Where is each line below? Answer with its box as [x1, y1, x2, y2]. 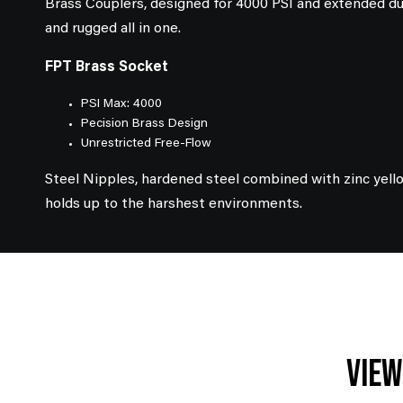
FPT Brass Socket [45, 60, 168, 76]
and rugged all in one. [45, 22, 181, 37]
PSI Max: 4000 [81, 98, 162, 112]
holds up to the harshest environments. [45, 197, 302, 212]
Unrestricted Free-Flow [81, 138, 211, 151]
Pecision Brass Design [81, 118, 208, 131]
